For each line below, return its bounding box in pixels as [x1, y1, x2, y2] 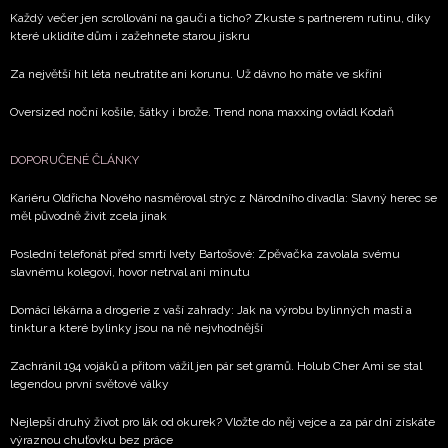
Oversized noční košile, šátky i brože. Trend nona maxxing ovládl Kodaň [10, 105, 394, 120]
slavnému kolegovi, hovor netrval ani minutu [10, 265, 250, 280]
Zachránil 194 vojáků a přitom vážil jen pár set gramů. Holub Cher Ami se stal [10, 359, 422, 374]
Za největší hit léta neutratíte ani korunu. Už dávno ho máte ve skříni [10, 67, 382, 82]
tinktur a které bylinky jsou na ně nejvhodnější [10, 321, 263, 336]
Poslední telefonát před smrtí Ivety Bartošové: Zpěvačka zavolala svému [10, 247, 400, 262]
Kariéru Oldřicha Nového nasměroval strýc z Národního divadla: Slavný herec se [10, 191, 437, 206]
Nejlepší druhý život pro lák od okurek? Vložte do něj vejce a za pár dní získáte [10, 415, 435, 430]
